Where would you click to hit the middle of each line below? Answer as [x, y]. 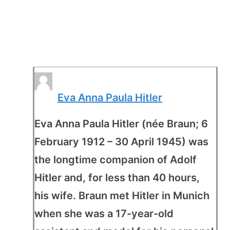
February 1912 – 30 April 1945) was [121, 142]
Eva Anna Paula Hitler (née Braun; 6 [121, 124]
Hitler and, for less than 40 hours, [117, 178]
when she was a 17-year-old [104, 214]
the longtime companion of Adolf [116, 160]
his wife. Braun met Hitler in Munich [122, 196]
